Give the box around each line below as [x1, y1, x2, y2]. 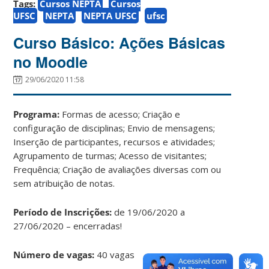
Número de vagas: [13, 248, 95, 261]
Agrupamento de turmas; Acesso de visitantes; [13, 149, 207, 162]
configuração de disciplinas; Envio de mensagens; [13, 121, 216, 134]
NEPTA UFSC [83, 9, 138, 22]
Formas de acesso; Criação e [59, 107, 181, 120]
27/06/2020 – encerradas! [13, 219, 122, 232]
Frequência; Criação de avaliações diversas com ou [13, 163, 222, 175]
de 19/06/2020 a [112, 205, 186, 218]
